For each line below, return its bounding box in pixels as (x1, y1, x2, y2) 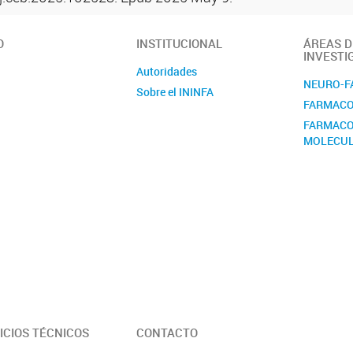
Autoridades (136, 63, 198, 79)
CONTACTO (136, 324, 199, 340)
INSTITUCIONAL (136, 35, 223, 51)
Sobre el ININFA (136, 84, 214, 99)
